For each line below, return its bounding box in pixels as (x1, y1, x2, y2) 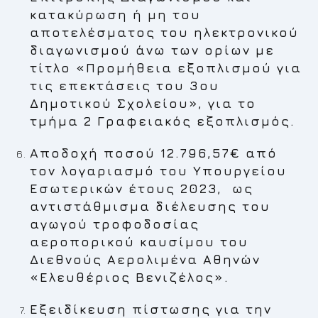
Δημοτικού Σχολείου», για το (30, 96, 257, 111)
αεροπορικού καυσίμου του (30, 234, 249, 249)
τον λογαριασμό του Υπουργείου (30, 163, 287, 178)
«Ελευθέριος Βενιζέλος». (30, 270, 230, 285)
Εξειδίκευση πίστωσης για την (30, 302, 273, 317)
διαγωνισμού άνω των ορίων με (30, 43, 275, 57)
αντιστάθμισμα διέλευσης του (30, 199, 271, 214)
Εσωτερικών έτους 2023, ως (30, 181, 254, 196)
